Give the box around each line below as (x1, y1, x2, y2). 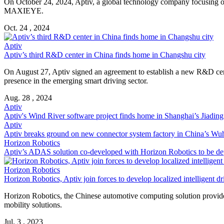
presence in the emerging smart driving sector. (4, 76, 148, 85)
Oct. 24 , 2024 (4, 23, 49, 32)
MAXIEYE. (4, 6, 43, 15)
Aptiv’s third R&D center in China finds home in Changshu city (4, 50, 205, 59)
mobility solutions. (4, 200, 62, 209)
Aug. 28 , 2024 (4, 93, 52, 102)
